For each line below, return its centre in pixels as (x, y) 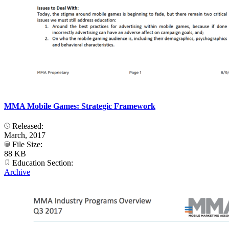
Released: (28, 126)
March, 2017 (25, 135)
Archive (17, 172)
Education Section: (43, 163)
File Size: (27, 145)
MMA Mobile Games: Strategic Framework (80, 106)
